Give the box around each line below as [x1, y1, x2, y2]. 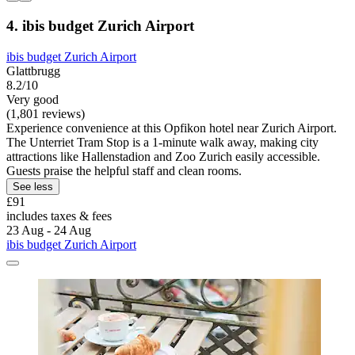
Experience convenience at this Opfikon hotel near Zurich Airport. [6, 120, 337, 135]
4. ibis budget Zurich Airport [6, 17, 194, 34]
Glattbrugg [6, 63, 60, 78]
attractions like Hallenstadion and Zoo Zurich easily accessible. [6, 149, 320, 163]
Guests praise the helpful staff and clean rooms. [6, 163, 242, 177]
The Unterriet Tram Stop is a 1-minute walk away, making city [6, 135, 319, 149]
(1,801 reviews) [6, 106, 85, 120]
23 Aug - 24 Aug [6, 223, 91, 237]
